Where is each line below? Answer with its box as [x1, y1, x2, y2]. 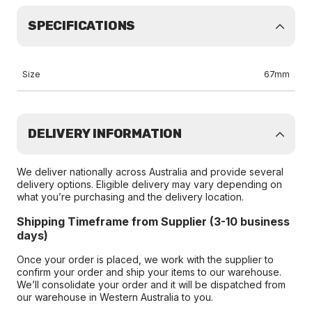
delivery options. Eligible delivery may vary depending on [17, 178, 282, 190]
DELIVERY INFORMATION [28, 126, 182, 141]
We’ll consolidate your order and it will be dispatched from [17, 279, 286, 290]
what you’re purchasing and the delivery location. [17, 191, 244, 203]
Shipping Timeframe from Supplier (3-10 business [17, 214, 290, 228]
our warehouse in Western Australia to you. [17, 291, 213, 303]
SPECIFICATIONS [28, 18, 136, 33]
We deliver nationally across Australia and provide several [17, 166, 283, 178]
